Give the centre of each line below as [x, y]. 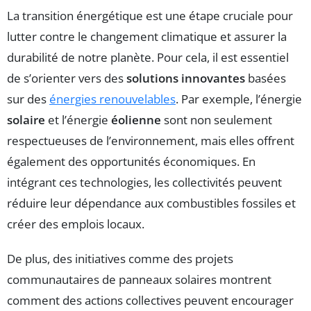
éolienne [136, 120]
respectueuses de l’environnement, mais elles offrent [151, 141]
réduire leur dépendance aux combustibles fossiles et [151, 203]
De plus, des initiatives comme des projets [120, 259]
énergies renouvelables [112, 99]
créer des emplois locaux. [76, 224]
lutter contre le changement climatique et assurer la [147, 37]
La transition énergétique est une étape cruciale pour [150, 16]
